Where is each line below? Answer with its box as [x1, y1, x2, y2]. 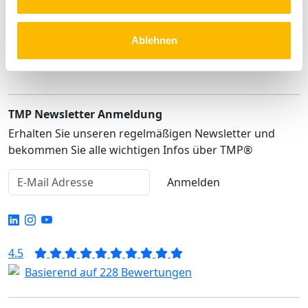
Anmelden [167, 174, 220, 190]
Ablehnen [131, 34, 177, 46]
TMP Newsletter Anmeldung [8, 106, 162, 122]
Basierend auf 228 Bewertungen [25, 264, 192, 280]
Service [8, 28, 47, 44]
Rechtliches [8, 56, 71, 71]
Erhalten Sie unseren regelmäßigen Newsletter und [8, 125, 275, 141]
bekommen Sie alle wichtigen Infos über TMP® [8, 142, 252, 157]
